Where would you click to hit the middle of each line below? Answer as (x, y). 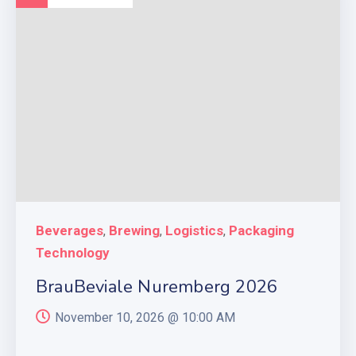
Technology (73, 252)
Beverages (70, 230)
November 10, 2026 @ (118, 317)
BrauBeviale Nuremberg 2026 (157, 286)
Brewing (134, 230)
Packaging (261, 230)
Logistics (194, 230)
